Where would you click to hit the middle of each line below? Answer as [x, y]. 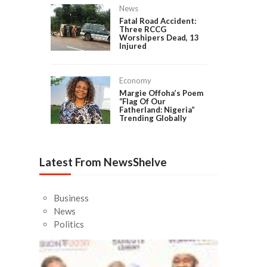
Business [72, 198]
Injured [133, 46]
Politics [69, 224]
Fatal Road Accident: [157, 21]
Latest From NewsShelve [103, 162]
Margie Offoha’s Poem [161, 93]
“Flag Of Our [142, 102]
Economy [135, 80]
